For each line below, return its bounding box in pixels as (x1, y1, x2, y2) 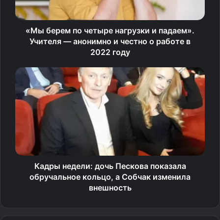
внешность (88, 182, 132, 192)
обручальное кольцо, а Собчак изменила (29, 171, 191, 182)
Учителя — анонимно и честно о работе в (29, 36, 191, 46)
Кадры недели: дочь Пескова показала (34, 161, 186, 171)
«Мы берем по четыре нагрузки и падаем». (26, 25, 194, 35)
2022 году (90, 47, 130, 57)
